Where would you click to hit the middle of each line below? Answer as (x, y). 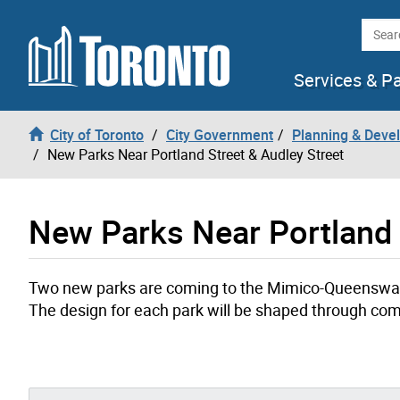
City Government (220, 134)
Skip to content (61, 23)
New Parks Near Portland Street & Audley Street (196, 154)
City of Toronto (97, 134)
